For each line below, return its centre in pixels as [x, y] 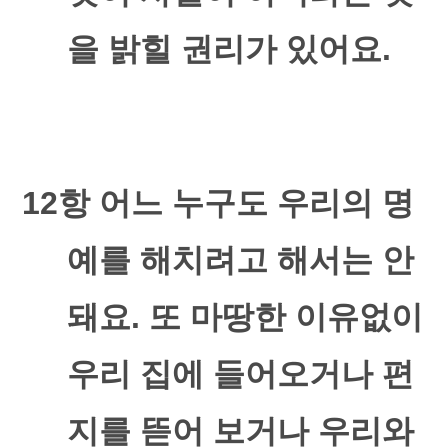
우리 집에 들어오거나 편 [240, 374]
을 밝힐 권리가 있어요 [224, 49]
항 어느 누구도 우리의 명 [236, 203]
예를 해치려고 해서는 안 [240, 260]
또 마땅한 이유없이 [285, 317]
